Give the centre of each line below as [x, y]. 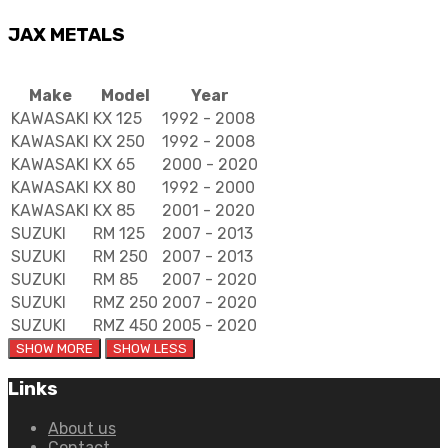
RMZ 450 [125, 326]
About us [82, 428]
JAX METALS [66, 34]
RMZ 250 [125, 303]
